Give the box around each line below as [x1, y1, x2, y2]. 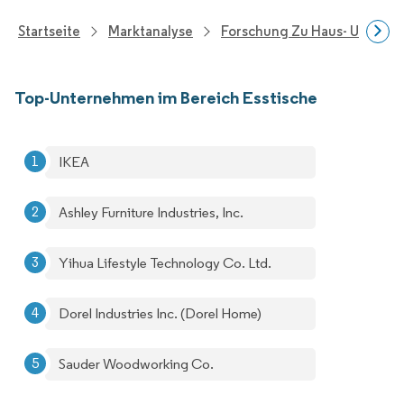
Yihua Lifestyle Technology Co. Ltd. [59, 254, 271, 271]
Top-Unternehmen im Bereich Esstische [14, 87, 317, 108]
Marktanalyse [108, 23, 193, 40]
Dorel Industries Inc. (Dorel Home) [59, 305, 262, 322]
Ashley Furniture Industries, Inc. [59, 204, 243, 221]
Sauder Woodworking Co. [59, 355, 214, 372]
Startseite [18, 23, 80, 40]
